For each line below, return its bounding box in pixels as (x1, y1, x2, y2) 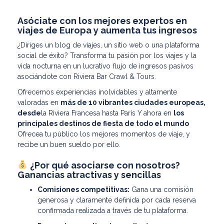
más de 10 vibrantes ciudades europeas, (60, 98, 205, 107)
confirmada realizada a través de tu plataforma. (37, 206, 188, 214)
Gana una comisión (129, 185, 193, 193)
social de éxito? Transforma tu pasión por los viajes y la (17, 51, 196, 60)
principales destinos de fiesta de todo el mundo (17, 119, 189, 128)
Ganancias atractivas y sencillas (17, 169, 161, 180)
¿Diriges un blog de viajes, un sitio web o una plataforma (17, 41, 199, 49)
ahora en (143, 109, 173, 117)
